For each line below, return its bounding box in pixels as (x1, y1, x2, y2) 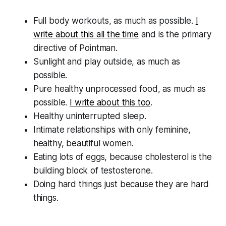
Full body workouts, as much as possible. (33, 16, 196, 26)
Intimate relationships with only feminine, (33, 125, 191, 135)
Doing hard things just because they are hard (33, 179, 209, 190)
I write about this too (70, 97, 151, 108)
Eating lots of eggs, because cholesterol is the (33, 152, 212, 162)
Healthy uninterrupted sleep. (33, 111, 146, 122)
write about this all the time (33, 29, 139, 40)
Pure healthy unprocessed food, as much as (33, 84, 206, 94)
